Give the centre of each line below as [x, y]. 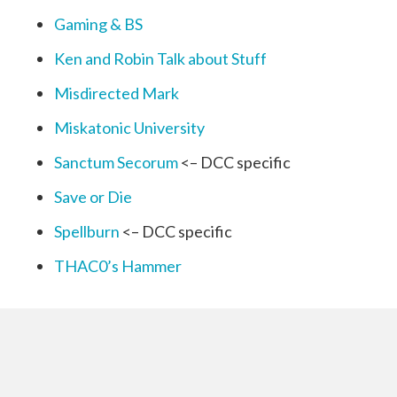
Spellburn [86, 231]
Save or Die [93, 196]
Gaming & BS [98, 23]
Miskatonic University [129, 127]
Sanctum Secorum [116, 162]
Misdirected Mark [116, 93]
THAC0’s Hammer [117, 265]
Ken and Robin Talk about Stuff [160, 58]
